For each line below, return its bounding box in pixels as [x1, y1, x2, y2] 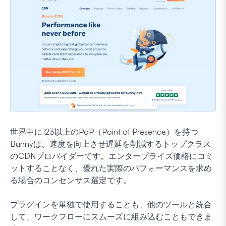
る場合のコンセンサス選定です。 [10, 175, 131, 186]
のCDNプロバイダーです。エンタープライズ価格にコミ [10, 151, 213, 161]
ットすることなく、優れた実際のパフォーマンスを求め [10, 163, 212, 174]
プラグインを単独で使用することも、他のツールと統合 [10, 199, 212, 210]
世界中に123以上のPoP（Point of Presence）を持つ [10, 127, 198, 137]
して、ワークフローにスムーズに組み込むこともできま [10, 211, 212, 222]
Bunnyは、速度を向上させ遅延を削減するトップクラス [10, 139, 211, 149]
